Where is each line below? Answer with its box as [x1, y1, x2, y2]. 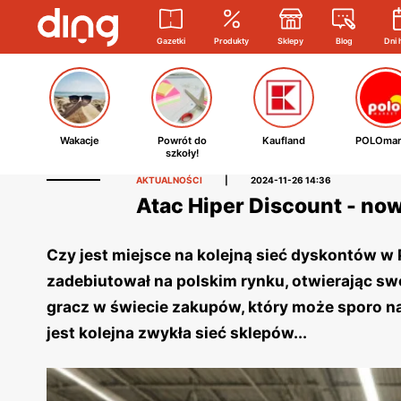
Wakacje [60, 134, 99, 147]
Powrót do [157, 134, 207, 147]
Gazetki [157, 35, 185, 46]
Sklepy [277, 35, 303, 46]
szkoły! [165, 147, 199, 159]
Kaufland [262, 134, 305, 147]
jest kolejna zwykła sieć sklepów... [47, 323, 311, 342]
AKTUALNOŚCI [136, 175, 202, 185]
